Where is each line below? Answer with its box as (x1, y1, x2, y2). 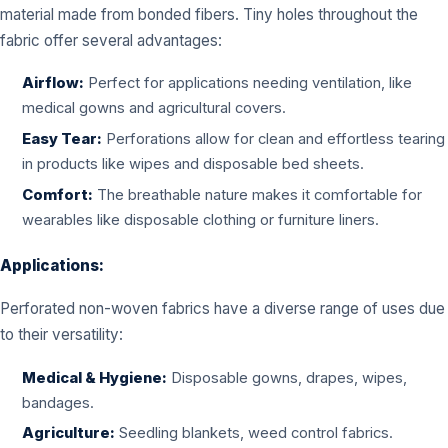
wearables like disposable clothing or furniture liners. (22, 210, 380, 229)
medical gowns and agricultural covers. (22, 99, 287, 118)
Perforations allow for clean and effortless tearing (102, 129, 446, 148)
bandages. (22, 393, 95, 412)
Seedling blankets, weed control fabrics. (115, 424, 394, 443)
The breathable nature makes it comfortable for (93, 185, 423, 204)
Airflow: (22, 74, 85, 93)
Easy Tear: (22, 129, 103, 148)
